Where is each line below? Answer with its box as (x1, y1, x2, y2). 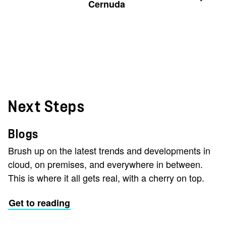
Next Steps (8, 99, 85, 115)
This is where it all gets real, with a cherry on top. (8, 171, 204, 184)
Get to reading (9, 196, 70, 209)
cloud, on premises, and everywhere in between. (8, 157, 203, 171)
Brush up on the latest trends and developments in (8, 143, 210, 157)
